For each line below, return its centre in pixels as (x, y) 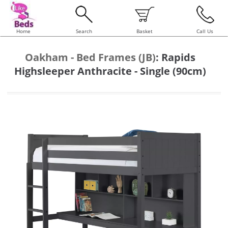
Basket (144, 31)
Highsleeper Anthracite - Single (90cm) (110, 71)
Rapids (178, 57)
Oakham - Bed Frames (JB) (90, 57)
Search (84, 31)
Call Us (205, 31)
